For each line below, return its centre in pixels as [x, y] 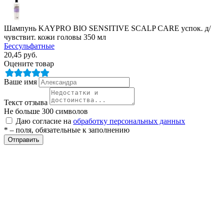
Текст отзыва [26, 102]
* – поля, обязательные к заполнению [67, 130]
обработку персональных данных [129, 121]
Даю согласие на [44, 121]
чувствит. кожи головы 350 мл [55, 37]
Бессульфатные [29, 46]
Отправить [24, 139]
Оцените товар [29, 63]
